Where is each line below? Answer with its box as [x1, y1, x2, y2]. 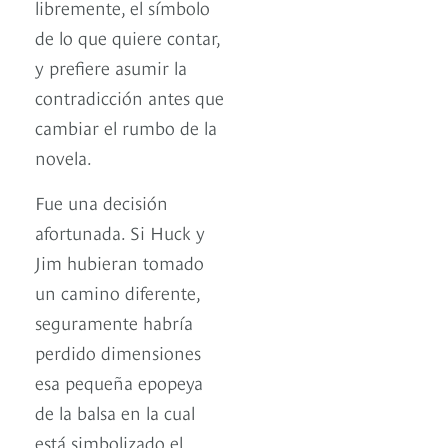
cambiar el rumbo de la [35, 114, 217, 140]
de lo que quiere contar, [35, 24, 220, 50]
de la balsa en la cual [35, 399, 195, 425]
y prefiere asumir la [35, 54, 187, 80]
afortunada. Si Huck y [35, 219, 205, 245]
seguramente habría [35, 309, 193, 335]
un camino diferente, [35, 279, 200, 305]
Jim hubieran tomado [35, 249, 204, 275]
